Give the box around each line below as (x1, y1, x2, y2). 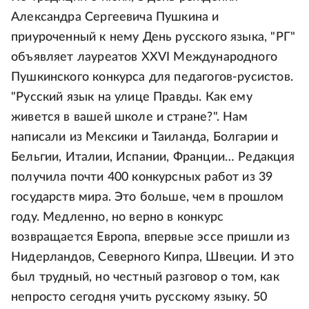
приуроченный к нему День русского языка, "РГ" (11, 30, 296, 43)
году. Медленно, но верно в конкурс (11, 210, 224, 223)
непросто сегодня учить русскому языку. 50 (11, 290, 268, 303)
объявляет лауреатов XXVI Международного (11, 50, 278, 63)
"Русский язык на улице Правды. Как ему (11, 90, 252, 103)
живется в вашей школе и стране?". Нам (11, 110, 248, 123)
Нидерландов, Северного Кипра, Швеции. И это (11, 250, 294, 263)
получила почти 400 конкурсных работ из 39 (11, 170, 273, 183)
